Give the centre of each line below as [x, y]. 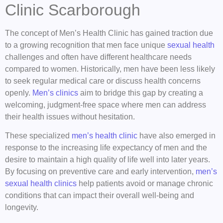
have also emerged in [177, 136]
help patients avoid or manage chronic [145, 184]
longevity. [22, 208]
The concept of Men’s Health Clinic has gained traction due [109, 33]
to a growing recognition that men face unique [86, 45]
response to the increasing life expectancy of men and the [106, 148]
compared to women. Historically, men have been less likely [110, 69]
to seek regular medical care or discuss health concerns [103, 81]
